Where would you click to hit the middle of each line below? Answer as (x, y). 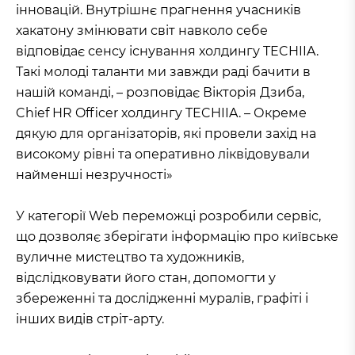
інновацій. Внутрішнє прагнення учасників (158, 10)
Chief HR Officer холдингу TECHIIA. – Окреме (161, 113)
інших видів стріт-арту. (90, 319)
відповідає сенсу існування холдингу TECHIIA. (167, 51)
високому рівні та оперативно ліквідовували (163, 154)
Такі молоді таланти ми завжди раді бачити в (163, 71)
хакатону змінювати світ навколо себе (142, 30)
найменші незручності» (94, 174)
